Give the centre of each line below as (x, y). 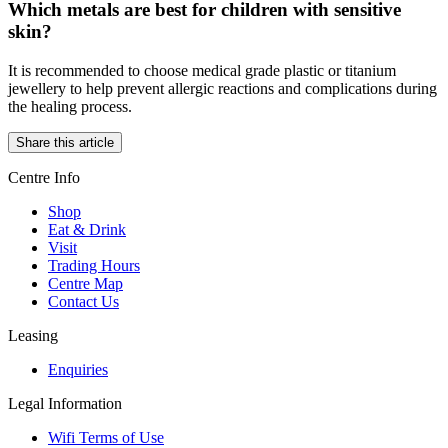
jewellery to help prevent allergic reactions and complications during (222, 89)
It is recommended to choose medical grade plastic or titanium (202, 71)
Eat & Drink (87, 230)
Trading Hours (94, 266)
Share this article (65, 143)
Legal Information (65, 404)
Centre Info (44, 178)
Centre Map (85, 284)
